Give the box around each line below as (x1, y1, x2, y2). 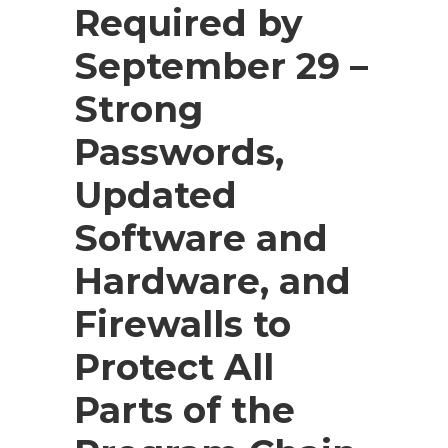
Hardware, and (74, 259, 351, 303)
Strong (74, 87, 203, 131)
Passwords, (74, 130, 284, 174)
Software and (74, 216, 328, 260)
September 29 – (74, 44, 368, 88)
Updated (74, 173, 237, 217)
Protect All (74, 345, 274, 389)
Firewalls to (74, 302, 291, 346)
